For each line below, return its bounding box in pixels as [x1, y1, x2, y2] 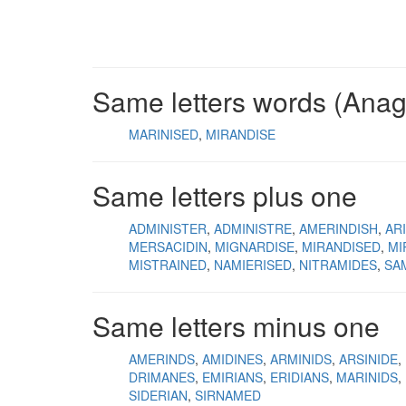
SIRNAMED [195, 386, 261, 404]
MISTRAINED [129, 256, 207, 274]
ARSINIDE [339, 350, 398, 368]
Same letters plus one [92, 176, 357, 215]
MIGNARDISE [215, 237, 295, 256]
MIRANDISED [302, 237, 381, 256]
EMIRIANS [202, 368, 263, 386]
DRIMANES [129, 368, 195, 386]
